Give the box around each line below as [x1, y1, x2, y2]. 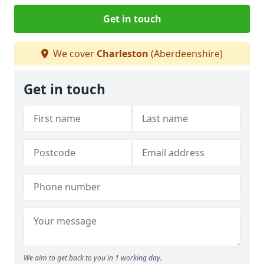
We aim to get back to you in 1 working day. [24, 253, 162, 263]
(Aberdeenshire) [148, 47, 223, 60]
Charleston [97, 47, 148, 60]
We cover [51, 47, 97, 60]
